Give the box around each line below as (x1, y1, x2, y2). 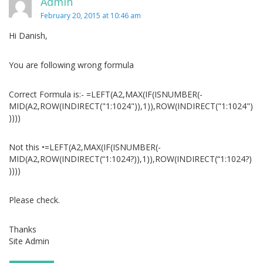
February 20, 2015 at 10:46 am (41, 10, 141, 21)
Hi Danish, (9, 29, 48, 41)
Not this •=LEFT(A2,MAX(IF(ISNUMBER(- (9, 141, 161, 153)
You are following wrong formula (9, 59, 134, 70)
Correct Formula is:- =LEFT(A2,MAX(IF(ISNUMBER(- (9, 88, 203, 100)
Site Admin (9, 235, 49, 247)
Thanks (9, 223, 36, 235)
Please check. (9, 194, 60, 205)
